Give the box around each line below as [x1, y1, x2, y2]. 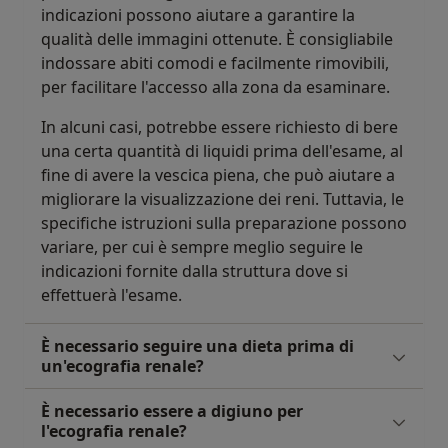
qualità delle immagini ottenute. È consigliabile [41, 28, 393, 50]
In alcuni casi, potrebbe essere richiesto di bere [41, 116, 398, 138]
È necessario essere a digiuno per [41, 400, 303, 422]
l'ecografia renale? [41, 420, 187, 442]
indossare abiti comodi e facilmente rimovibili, [41, 52, 389, 74]
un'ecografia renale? [41, 355, 204, 377]
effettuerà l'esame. [41, 284, 182, 306]
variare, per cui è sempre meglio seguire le [41, 236, 363, 258]
